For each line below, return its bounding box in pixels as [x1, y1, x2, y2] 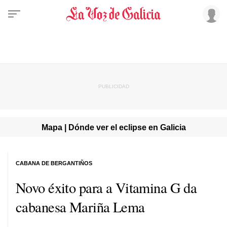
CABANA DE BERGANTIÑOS [16, 160, 92, 166]
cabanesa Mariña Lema [16, 197, 145, 216]
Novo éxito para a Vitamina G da [16, 177, 197, 197]
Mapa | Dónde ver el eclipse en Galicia [41, 122, 186, 132]
